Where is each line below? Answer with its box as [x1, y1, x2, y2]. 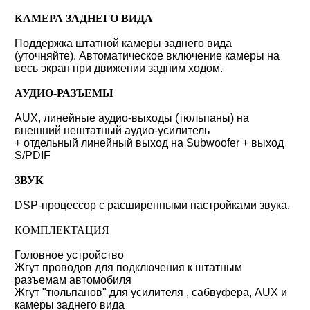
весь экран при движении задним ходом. [15, 62, 223, 74]
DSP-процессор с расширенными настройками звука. [15, 199, 290, 211]
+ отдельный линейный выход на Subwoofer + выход [15, 137, 284, 149]
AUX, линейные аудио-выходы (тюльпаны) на [15, 112, 249, 124]
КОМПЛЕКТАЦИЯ [15, 224, 109, 236]
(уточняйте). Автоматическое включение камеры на [15, 50, 280, 62]
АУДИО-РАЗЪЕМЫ [15, 87, 113, 99]
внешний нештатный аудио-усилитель [15, 125, 210, 136]
